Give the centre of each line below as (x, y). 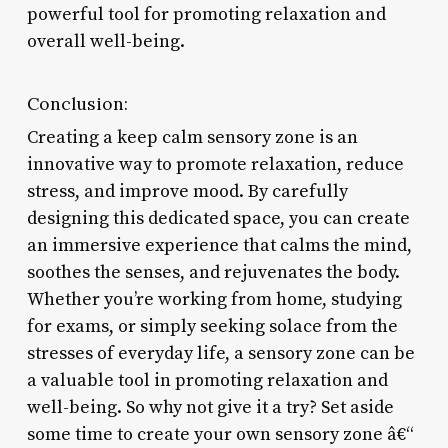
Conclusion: (77, 103)
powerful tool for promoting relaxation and (206, 14)
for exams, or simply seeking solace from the (212, 326)
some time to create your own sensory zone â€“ (220, 434)
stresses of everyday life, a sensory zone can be (220, 353)
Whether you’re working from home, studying (214, 299)
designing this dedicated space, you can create (218, 218)
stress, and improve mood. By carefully (187, 191)
